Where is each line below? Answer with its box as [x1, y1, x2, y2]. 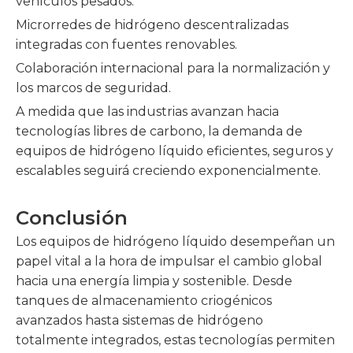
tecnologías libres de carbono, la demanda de [16, 124, 303, 139]
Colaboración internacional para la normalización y [16, 61, 330, 76]
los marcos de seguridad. [16, 80, 171, 95]
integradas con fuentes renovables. [16, 37, 237, 52]
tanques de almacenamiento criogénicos [16, 293, 272, 308]
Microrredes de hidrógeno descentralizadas [16, 17, 288, 32]
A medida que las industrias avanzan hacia [16, 104, 279, 119]
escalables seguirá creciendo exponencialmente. [16, 163, 321, 178]
